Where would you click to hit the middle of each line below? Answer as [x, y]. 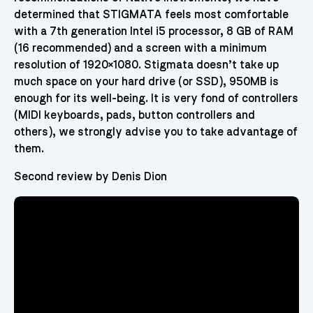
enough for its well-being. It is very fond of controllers [156, 99]
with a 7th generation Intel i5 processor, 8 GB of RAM [153, 32]
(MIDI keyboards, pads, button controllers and [134, 116]
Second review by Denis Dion [90, 177]
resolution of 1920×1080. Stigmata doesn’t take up [146, 65]
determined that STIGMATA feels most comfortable [151, 15]
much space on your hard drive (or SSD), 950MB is [146, 82]
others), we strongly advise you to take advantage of [155, 132]
